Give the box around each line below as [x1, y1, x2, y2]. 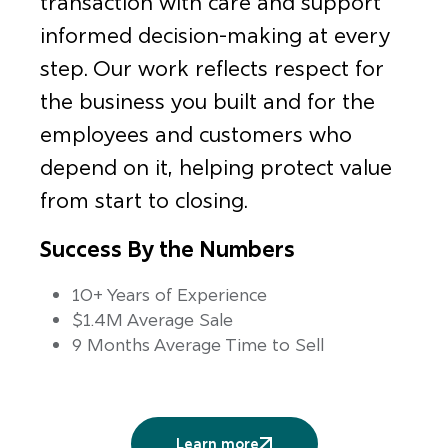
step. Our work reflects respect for [40, 55, 384, 82]
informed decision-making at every [40, 22, 390, 49]
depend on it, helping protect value [40, 154, 392, 181]
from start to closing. [40, 187, 248, 214]
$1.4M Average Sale [72, 308, 233, 331]
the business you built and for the [40, 88, 375, 115]
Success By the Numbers [40, 236, 295, 263]
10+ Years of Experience [72, 283, 267, 306]
